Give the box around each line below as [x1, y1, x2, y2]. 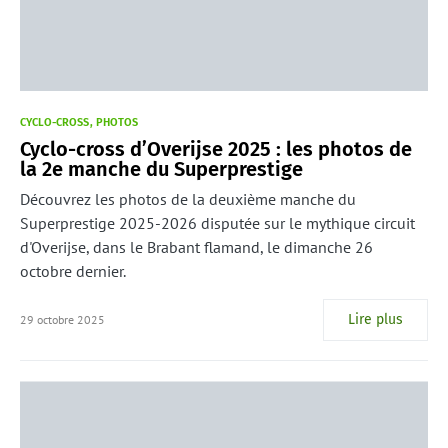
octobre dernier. [20, 261, 126, 282]
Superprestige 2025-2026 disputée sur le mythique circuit [20, 213, 415, 234]
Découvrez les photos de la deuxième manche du [20, 189, 356, 210]
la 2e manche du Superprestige [20, 157, 303, 182]
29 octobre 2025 [20, 312, 105, 328]
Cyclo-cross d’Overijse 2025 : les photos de [20, 137, 412, 162]
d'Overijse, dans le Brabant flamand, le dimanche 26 [20, 237, 373, 258]
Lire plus [348, 311, 403, 329]
